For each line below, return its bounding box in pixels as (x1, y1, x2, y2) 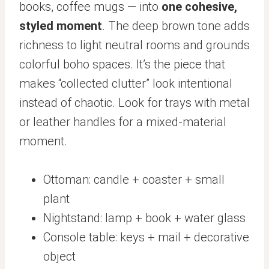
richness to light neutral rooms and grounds (19, 37, 250, 52)
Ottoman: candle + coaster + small (43, 172, 225, 187)
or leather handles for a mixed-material (19, 114, 226, 129)
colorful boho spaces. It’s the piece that (19, 56, 225, 71)
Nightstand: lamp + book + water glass (43, 210, 246, 225)
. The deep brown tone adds (102, 18, 250, 33)
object (43, 249, 76, 264)
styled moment (19, 18, 102, 33)
